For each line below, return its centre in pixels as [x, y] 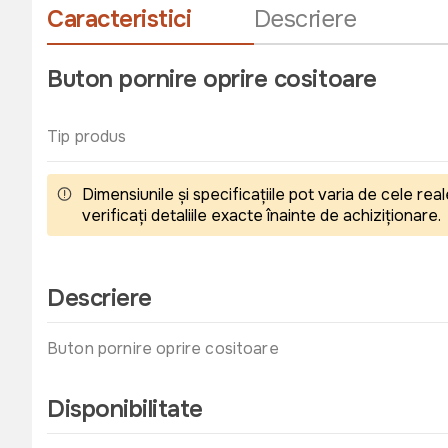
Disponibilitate [125, 409]
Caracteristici [119, 19]
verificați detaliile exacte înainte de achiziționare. [261, 215]
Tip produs [87, 136]
